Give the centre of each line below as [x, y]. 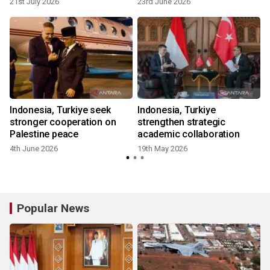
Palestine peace [44, 134]
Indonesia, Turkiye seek [60, 110]
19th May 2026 [162, 149]
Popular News [53, 208]
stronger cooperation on [63, 122]
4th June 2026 [34, 149]
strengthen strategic [181, 122]
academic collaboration [189, 134]
